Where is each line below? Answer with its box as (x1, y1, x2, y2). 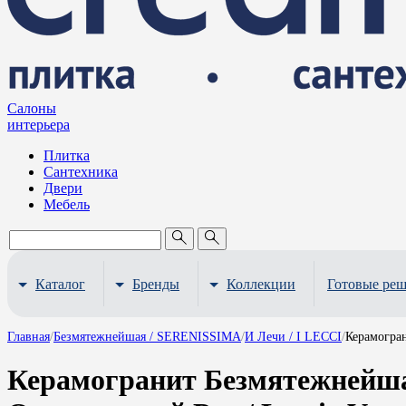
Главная (7, 330, 50, 343)
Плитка (43, 148, 90, 163)
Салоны (7, 101, 56, 116)
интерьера (7, 117, 70, 132)
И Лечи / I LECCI (245, 330, 342, 343)
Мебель (43, 197, 90, 212)
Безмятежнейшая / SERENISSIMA (53, 330, 241, 343)
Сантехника (43, 164, 118, 179)
